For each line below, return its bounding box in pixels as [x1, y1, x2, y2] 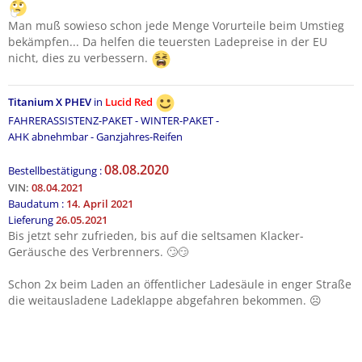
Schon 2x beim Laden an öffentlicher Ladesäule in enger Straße [8, 276, 351, 292]
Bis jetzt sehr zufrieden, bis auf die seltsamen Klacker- [8, 228, 304, 243]
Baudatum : [8, 196, 66, 211]
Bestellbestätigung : [8, 163, 102, 178]
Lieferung [8, 213, 56, 227]
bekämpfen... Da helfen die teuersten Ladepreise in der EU [8, 34, 327, 49]
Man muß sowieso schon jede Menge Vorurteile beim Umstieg [8, 18, 344, 33]
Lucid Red [105, 95, 153, 110]
